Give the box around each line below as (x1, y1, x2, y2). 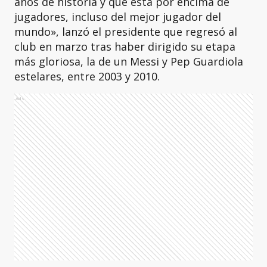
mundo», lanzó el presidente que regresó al (14, 24, 237, 39)
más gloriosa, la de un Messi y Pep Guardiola (14, 54, 243, 69)
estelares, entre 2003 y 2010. (14, 69, 160, 83)
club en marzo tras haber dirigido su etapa (14, 39, 235, 54)
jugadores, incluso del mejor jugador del (14, 10, 221, 24)
